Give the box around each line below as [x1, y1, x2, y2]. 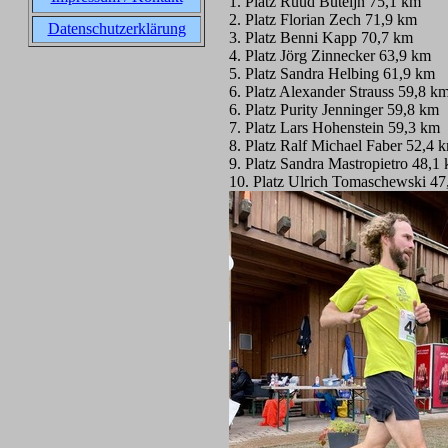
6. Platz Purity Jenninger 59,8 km [229, 101, 439, 118]
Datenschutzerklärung [47, 20, 186, 37]
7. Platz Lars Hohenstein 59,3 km [229, 119, 440, 136]
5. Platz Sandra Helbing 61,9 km [229, 65, 435, 82]
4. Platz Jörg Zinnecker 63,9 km [229, 47, 431, 64]
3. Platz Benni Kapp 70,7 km [229, 29, 413, 46]
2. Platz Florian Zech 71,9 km [229, 11, 417, 28]
